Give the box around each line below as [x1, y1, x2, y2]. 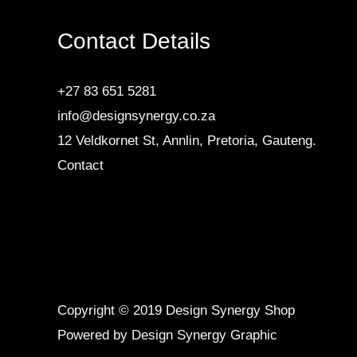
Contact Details [57, 28, 210, 53]
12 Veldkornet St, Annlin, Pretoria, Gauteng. [57, 133, 316, 149]
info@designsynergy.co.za [57, 108, 215, 124]
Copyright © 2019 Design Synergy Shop [57, 303, 299, 319]
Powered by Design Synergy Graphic [57, 328, 277, 343]
